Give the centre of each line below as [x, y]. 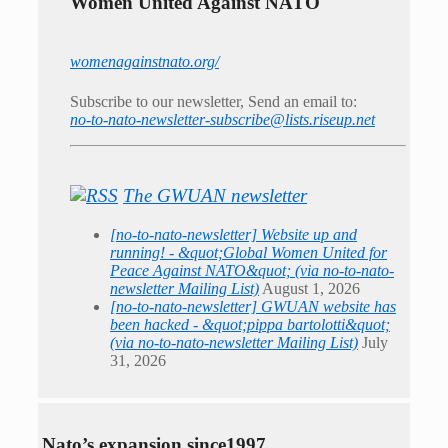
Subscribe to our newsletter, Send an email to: [213, 101]
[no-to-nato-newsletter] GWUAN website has [253, 307]
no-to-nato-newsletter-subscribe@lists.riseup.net [222, 119]
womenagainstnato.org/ [144, 62]
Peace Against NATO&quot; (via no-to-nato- [252, 271]
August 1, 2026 [311, 289]
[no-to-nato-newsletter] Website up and [233, 235]
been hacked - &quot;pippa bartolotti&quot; [250, 325]
